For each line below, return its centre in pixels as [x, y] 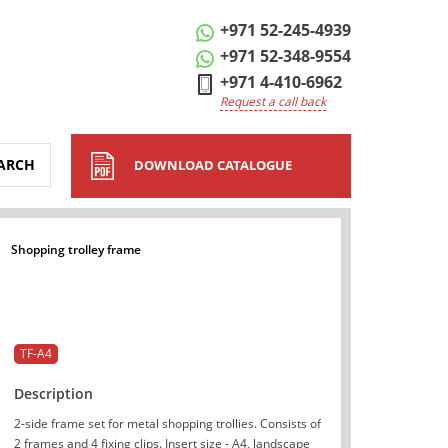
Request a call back [273, 101]
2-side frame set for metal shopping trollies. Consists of [167, 424]
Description [53, 394]
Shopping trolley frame [76, 250]
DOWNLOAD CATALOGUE [213, 165]
